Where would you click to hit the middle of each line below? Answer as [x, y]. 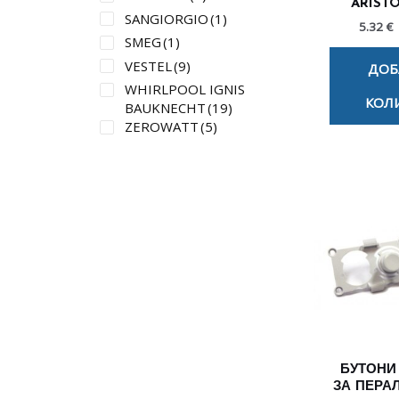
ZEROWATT [162, 127]
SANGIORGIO [167, 18]
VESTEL [148, 65]
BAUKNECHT [165, 108]
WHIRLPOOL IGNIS [185, 90]
